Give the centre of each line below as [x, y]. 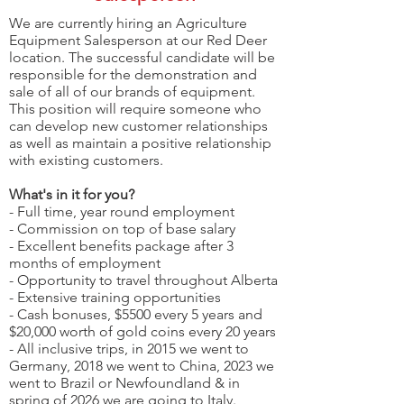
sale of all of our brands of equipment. [132, 92]
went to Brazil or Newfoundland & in [124, 383]
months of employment [85, 263]
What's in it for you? [72, 195]
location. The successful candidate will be [142, 58]
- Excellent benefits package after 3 [121, 246]
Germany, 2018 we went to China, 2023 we [142, 366]
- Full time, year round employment [122, 212]
